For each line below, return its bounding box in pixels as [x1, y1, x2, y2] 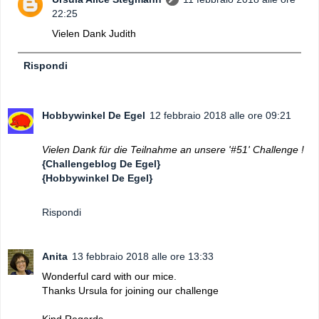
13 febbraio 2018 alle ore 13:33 [72, 251, 214, 263]
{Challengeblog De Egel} [42, 158, 160, 170]
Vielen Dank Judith [52, 28, 137, 40]
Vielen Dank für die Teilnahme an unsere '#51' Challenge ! [42, 144, 304, 156]
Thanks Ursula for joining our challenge [42, 285, 219, 297]
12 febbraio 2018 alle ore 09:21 [150, 110, 291, 122]
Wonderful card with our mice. [42, 271, 177, 283]
